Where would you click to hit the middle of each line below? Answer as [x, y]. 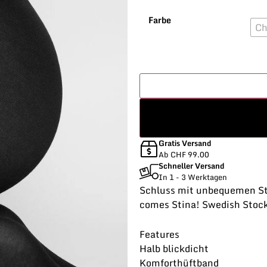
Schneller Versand [191, 166]
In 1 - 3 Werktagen [193, 177]
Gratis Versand [185, 143]
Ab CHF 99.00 [184, 155]
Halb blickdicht [174, 249]
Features [159, 235]
